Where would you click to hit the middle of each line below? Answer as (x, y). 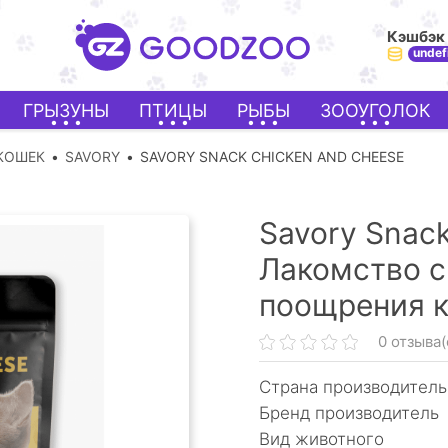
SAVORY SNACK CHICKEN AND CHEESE (272, 156)
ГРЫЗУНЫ (65, 110)
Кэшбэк (416, 36)
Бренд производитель (349, 413)
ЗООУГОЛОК (375, 110)
